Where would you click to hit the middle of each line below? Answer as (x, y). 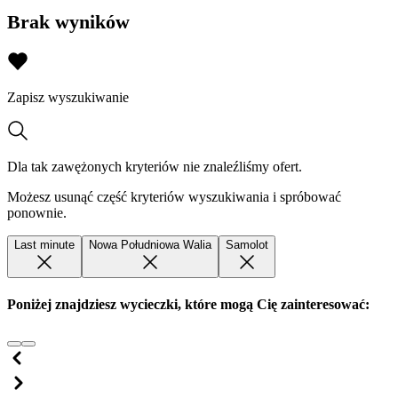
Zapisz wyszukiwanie (68, 97)
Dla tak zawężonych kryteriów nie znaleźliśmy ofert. (155, 166)
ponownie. (37, 212)
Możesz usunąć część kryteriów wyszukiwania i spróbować (174, 196)
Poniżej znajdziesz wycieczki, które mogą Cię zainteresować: (188, 304)
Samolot (247, 244)
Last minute (44, 244)
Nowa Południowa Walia (150, 244)
